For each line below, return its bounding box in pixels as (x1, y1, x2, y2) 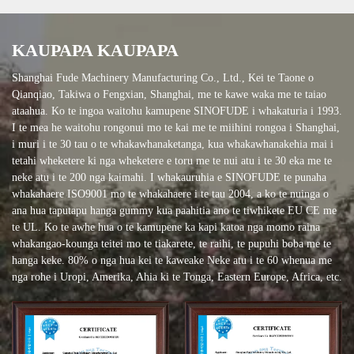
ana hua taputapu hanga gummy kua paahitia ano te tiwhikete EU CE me (12, 204, 337, 217)
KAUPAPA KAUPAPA (12, 40, 179, 60)
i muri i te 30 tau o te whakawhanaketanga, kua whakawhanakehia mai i (12, 137, 333, 150)
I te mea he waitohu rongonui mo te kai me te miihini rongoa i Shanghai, (12, 121, 340, 134)
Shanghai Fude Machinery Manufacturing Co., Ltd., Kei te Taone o (12, 71, 314, 84)
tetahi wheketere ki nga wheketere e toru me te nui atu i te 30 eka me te (12, 154, 332, 167)
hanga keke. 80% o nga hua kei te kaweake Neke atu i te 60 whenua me (12, 254, 332, 266)
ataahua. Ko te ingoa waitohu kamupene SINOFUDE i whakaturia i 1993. (12, 104, 342, 117)
